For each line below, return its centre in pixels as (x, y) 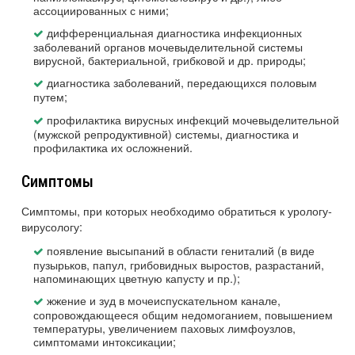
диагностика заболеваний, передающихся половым (182, 82)
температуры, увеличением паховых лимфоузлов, (164, 327)
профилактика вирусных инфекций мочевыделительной (193, 119)
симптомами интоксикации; (105, 341)
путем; (50, 97)
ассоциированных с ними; (101, 10)
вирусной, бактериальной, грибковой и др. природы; (170, 60)
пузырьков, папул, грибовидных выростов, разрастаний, (179, 264)
